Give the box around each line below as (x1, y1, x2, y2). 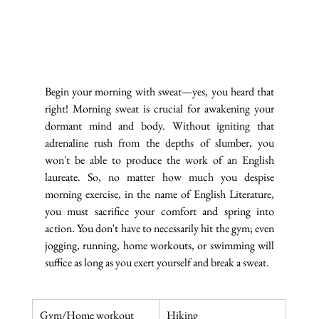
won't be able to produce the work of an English (44, 152, 275, 167)
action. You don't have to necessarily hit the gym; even (44, 220, 275, 236)
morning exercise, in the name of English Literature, (44, 186, 275, 202)
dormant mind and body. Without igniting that (44, 117, 275, 133)
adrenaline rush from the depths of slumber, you (44, 135, 275, 150)
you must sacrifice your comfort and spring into (44, 203, 275, 219)
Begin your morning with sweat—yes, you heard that (44, 83, 275, 99)
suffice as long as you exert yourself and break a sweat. (44, 254, 269, 270)
